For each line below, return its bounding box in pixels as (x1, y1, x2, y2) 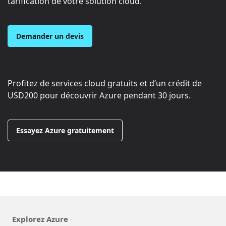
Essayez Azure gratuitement (16, 125, 114, 135)
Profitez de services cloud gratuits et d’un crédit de (8, 77, 202, 89)
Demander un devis (16, 31, 84, 41)
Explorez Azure (12, 213, 68, 224)
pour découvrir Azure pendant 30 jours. (38, 89, 191, 101)
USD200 (8, 89, 38, 101)
